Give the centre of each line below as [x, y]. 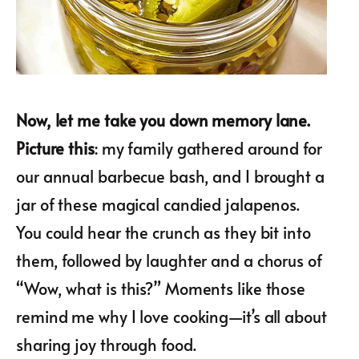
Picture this [55, 148]
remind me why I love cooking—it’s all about [171, 316]
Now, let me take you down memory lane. [163, 120]
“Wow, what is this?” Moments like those [161, 288]
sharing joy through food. [106, 344]
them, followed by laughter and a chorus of [169, 260]
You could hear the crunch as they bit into [163, 232]
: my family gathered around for [208, 148]
